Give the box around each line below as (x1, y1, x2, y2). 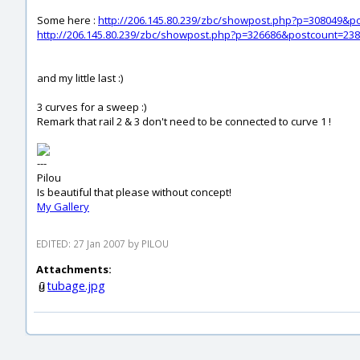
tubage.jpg (47, 278, 105, 293)
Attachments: (36, 262, 112, 276)
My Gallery (37, 199, 89, 214)
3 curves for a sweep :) (37, 100, 146, 114)
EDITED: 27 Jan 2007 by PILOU (36, 236, 169, 250)
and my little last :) (37, 71, 123, 85)
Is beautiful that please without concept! (37, 185, 231, 199)
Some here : (37, 13, 98, 27)
